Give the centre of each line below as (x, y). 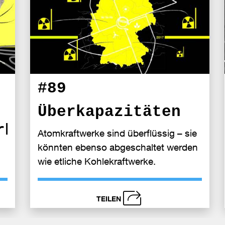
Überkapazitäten (109, 112)
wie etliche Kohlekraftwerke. (96, 161)
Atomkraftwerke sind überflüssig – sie (117, 133)
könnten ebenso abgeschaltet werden (118, 147)
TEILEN (108, 198)
